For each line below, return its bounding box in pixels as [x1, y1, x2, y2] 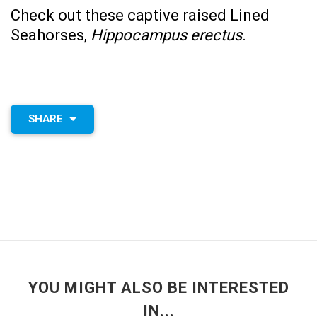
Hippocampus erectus [91, 26, 242, 45]
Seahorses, [11, 26, 91, 45]
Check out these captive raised [11, 6, 230, 25]
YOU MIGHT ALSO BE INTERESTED [28, 278, 289, 296]
